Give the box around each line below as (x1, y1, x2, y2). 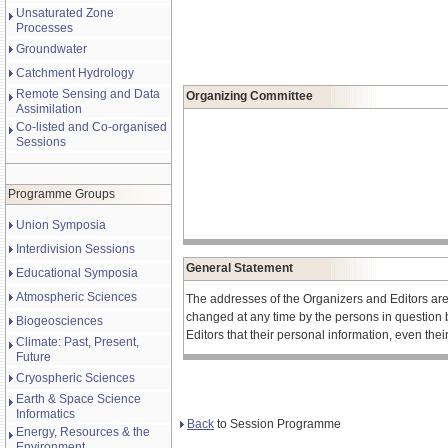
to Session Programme (214, 416, 341, 431)
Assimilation (16, 102, 82, 116)
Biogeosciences (16, 314, 103, 328)
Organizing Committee (186, 89, 313, 103)
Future (16, 350, 51, 364)
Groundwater (16, 42, 87, 56)
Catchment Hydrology (16, 66, 134, 80)
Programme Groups (8, 187, 115, 201)
